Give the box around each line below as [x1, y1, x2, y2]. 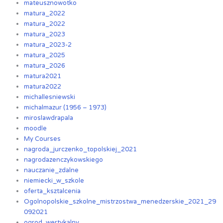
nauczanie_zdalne [24, 166, 79, 175]
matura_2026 [24, 62, 66, 70]
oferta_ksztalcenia [24, 187, 81, 196]
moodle [24, 124, 47, 133]
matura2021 [24, 72, 62, 81]
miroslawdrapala [24, 114, 74, 122]
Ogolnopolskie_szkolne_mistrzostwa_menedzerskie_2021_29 [24, 198, 217, 206]
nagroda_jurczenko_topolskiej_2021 [24, 145, 137, 154]
